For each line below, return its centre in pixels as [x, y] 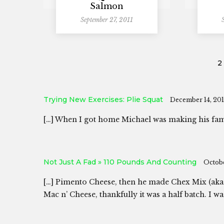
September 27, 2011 [107, 20]
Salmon [107, 6]
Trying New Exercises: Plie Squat [103, 100]
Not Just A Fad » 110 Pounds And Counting [120, 162]
